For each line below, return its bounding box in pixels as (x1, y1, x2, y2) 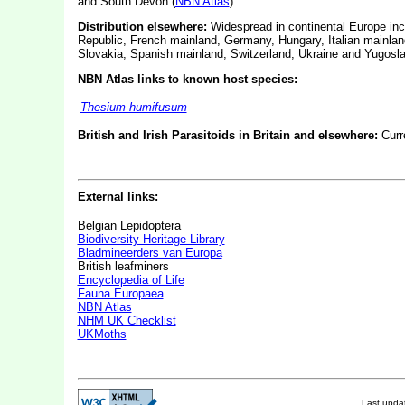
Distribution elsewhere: (77, 20, 207, 33)
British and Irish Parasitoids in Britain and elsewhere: (77, 128, 378, 142)
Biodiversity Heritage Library (77, 232, 225, 246)
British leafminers (77, 259, 169, 273)
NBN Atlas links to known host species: (77, 72, 297, 86)
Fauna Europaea (77, 287, 164, 300)
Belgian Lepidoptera (77, 219, 181, 232)
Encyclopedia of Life (77, 273, 184, 287)
